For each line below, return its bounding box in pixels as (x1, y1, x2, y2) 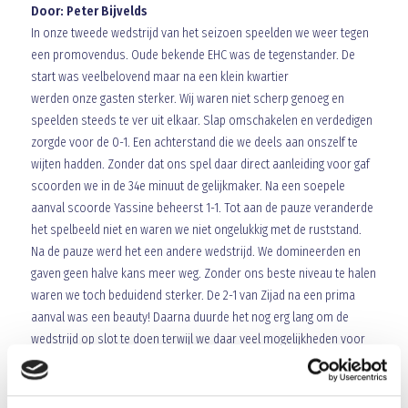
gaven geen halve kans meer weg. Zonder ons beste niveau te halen (30, 266, 376, 281)
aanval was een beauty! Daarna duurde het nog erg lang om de (30, 310, 349, 325)
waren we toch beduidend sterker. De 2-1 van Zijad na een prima (30, 288, 355, 303)
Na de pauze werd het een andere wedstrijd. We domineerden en (30, 244, 361, 260)
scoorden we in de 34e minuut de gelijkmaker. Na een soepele (30, 178, 345, 194)
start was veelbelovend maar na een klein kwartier (30, 69, 289, 85)
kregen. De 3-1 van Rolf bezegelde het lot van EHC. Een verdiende (30, 353, 355, 369)
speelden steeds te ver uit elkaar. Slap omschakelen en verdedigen (30, 113, 372, 128)
